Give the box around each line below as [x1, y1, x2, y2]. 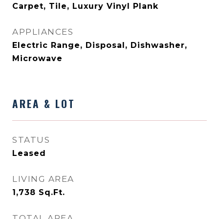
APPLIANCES [12, 27, 73, 37]
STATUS [12, 135, 50, 145]
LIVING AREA [12, 174, 74, 184]
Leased [12, 149, 46, 158]
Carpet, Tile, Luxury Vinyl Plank [12, 1, 158, 11]
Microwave [12, 54, 63, 63]
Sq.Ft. [39, 188, 65, 197]
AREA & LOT [12, 96, 75, 111]
